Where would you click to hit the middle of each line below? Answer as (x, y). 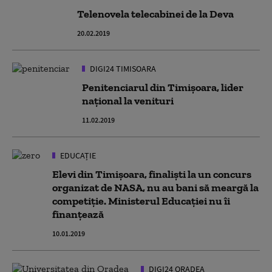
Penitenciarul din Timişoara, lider (163, 87)
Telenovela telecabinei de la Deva (155, 14)
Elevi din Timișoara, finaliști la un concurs (152, 174)
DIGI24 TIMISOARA (122, 69)
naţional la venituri (128, 101)
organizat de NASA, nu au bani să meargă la (155, 188)
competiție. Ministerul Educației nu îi (141, 201)
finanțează (78, 214)
